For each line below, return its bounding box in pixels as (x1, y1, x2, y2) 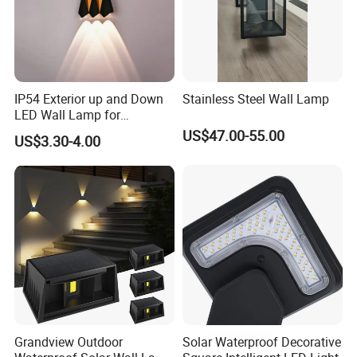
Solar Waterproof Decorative (182, 333, 341, 351)
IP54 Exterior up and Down (14, 89, 164, 108)
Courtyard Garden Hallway (14, 121, 163, 139)
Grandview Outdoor (14, 333, 124, 351)
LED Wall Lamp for (14, 105, 121, 124)
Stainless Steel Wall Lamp (182, 89, 329, 108)
